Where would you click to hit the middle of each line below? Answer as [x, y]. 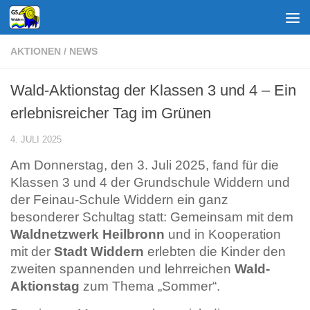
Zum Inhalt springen [71, 19]
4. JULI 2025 [36, 139]
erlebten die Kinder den [215, 252]
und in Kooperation [223, 234]
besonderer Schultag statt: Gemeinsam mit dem [152, 217]
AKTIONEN [36, 51]
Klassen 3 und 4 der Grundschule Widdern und [150, 182]
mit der [32, 252]
